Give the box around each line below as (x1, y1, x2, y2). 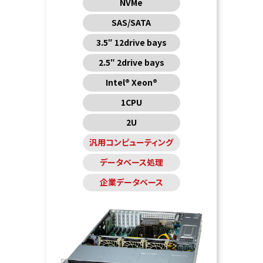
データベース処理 (99, 156, 163, 168)
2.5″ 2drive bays (98, 56, 164, 69)
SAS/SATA (112, 16, 151, 29)
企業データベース (99, 176, 163, 188)
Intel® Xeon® (105, 76, 157, 89)
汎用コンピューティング (89, 136, 174, 149)
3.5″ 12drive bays (96, 36, 167, 49)
